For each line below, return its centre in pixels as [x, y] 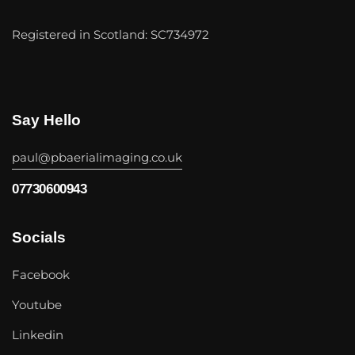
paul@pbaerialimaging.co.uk [97, 157]
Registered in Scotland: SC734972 [111, 35]
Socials [39, 237]
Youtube [37, 304]
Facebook [41, 274]
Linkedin [38, 334]
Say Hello [46, 120]
